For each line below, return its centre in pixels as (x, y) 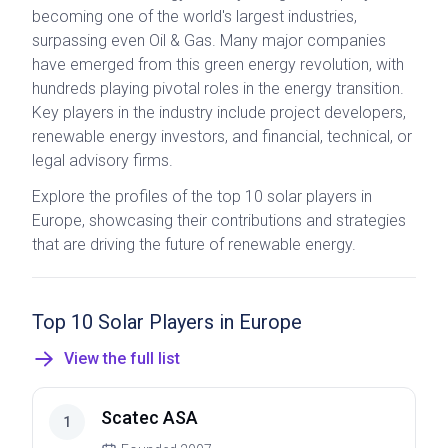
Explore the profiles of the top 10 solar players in (202, 196)
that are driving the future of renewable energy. (194, 244)
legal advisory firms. (102, 160)
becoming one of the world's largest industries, (194, 16)
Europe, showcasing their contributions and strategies (219, 220)
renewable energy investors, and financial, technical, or (222, 136)
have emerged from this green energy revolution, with (218, 64)
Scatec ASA (149, 417)
